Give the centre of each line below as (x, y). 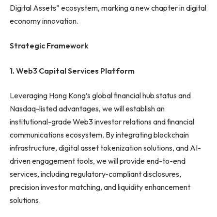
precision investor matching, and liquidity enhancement (100, 187)
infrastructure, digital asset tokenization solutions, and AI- (105, 148)
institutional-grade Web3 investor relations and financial (102, 122)
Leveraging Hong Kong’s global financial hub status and (100, 96)
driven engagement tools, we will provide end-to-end (98, 161)
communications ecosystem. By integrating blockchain (99, 135)
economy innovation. (44, 21)
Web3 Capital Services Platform (75, 70)
